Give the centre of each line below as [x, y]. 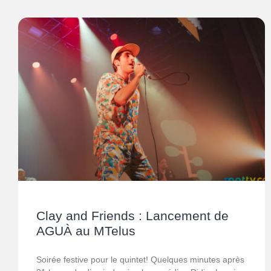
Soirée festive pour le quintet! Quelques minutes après [140, 259]
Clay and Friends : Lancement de [132, 215]
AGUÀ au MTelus [86, 230]
